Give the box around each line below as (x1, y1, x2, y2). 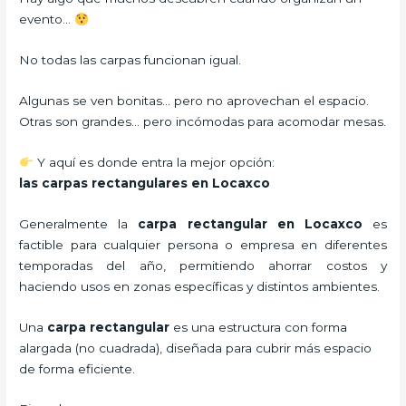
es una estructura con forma (169, 319, 348, 334)
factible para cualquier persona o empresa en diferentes (19, 237, 387, 252)
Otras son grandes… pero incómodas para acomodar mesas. (19, 113, 387, 129)
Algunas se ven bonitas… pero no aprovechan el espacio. (19, 92, 370, 108)
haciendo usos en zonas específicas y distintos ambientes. (19, 278, 381, 294)
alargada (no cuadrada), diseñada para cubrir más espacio (19, 340, 372, 355)
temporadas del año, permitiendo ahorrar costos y (19, 257, 387, 273)
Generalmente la (19, 216, 139, 231)
